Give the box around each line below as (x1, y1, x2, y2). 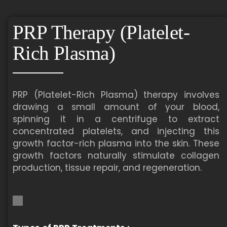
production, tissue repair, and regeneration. (13, 162, 202, 174)
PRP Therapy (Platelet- (13, 21, 190, 43)
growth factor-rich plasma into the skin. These (13, 137, 219, 149)
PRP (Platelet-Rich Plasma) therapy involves (13, 89, 219, 101)
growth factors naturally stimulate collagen (13, 149, 219, 162)
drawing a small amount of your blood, (13, 101, 219, 113)
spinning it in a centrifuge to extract (13, 113, 219, 125)
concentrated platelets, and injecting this (13, 125, 219, 137)
